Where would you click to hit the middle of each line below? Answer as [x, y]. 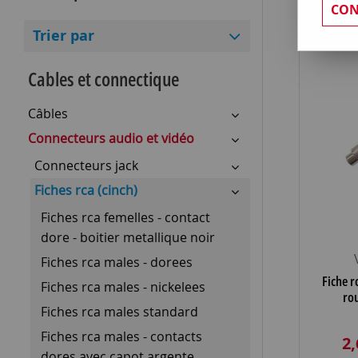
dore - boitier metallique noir [128, 237]
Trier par [64, 36]
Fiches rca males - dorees [117, 262]
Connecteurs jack [86, 165]
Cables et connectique [103, 78]
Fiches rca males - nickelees [123, 286]
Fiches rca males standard [119, 311]
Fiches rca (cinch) [86, 190]
